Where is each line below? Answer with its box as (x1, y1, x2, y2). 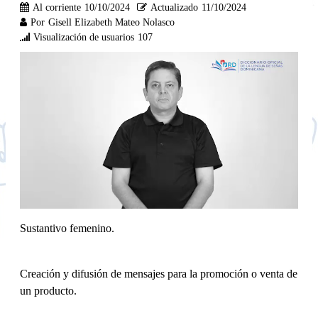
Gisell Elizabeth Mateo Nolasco (48, 16, 175, 28)
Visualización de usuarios (33, 31, 134, 43)
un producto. (20, 284, 77, 297)
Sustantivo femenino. (20, 221, 114, 234)
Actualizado (150, 1, 198, 13)
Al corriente (33, 1, 81, 13)
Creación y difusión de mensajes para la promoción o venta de (20, 267, 297, 280)
